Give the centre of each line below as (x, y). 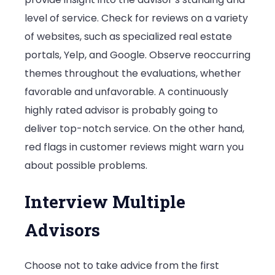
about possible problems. (86, 165)
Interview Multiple (105, 201)
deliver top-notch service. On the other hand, (134, 128)
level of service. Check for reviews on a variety (136, 18)
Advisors (62, 230)
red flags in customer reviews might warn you (134, 147)
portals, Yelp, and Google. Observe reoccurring (137, 55)
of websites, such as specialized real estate (128, 36)
